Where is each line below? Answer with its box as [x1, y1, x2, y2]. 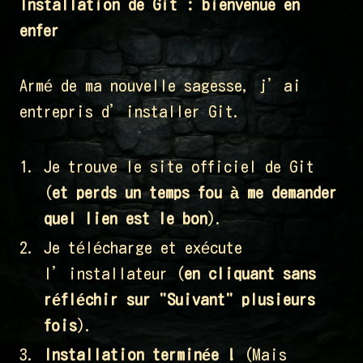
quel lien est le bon [44, 210, 207, 227]
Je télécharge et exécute [44, 239, 242, 256]
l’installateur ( [44, 265, 184, 282]
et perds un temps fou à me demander [52, 184, 337, 201]
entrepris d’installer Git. [19, 103, 241, 120]
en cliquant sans [184, 265, 316, 282]
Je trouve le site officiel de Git [44, 158, 314, 175]
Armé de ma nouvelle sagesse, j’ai [19, 77, 301, 94]
